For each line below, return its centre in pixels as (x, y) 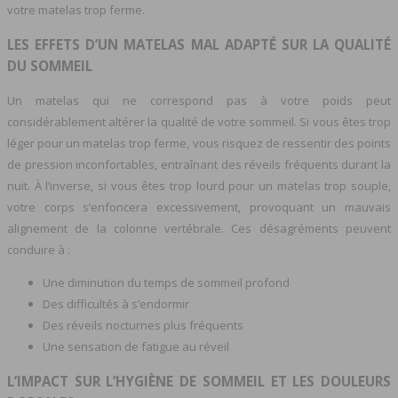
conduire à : (39, 249)
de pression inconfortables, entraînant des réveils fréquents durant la (199, 164)
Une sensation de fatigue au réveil (136, 346)
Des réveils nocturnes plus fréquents (143, 325)
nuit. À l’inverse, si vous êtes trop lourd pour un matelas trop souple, (199, 185)
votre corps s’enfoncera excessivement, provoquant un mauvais (199, 207)
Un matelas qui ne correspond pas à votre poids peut (199, 100)
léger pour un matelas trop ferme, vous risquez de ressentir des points (199, 143)
